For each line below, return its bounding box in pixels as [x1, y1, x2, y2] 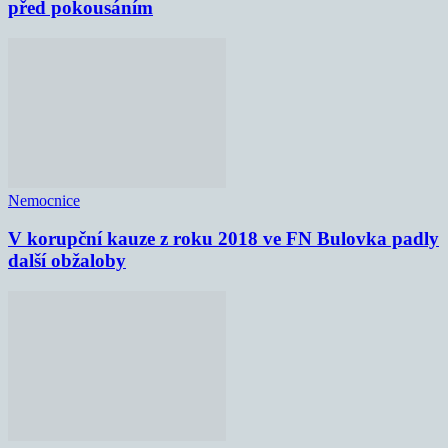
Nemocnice [8, 191, 80, 209]
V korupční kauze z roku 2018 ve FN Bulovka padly [8, 228, 439, 250]
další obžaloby [8, 250, 126, 272]
